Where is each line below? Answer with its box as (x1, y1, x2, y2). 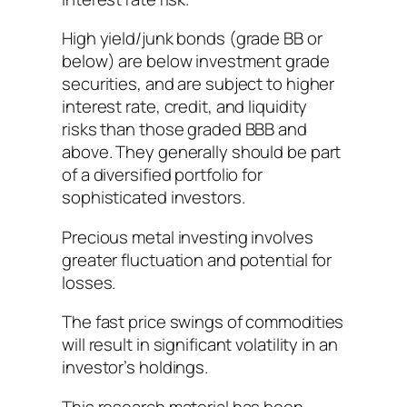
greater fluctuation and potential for (62, 247, 333, 272)
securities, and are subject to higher (62, 72, 335, 96)
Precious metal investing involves (62, 224, 313, 249)
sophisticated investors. (62, 185, 245, 210)
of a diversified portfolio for (62, 163, 263, 187)
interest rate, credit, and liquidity (62, 94, 308, 119)
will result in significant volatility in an (62, 333, 338, 357)
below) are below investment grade (62, 49, 330, 74)
